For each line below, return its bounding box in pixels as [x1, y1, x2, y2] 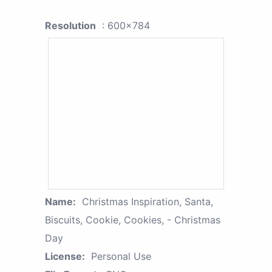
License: [45, 250, 85, 262]
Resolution [45, 19, 96, 32]
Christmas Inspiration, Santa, [82, 195, 213, 208]
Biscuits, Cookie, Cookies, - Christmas [45, 213, 220, 226]
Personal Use [91, 250, 151, 262]
